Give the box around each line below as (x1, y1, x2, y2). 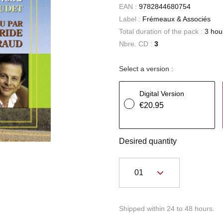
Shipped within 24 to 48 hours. (119, 205, 215, 213)
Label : (119, 15, 142, 23)
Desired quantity (119, 137, 177, 145)
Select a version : (119, 65, 173, 73)
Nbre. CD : (119, 40, 154, 48)
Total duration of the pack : (119, 27, 205, 35)
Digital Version (139, 90, 184, 98)
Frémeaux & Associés (142, 15, 211, 23)
